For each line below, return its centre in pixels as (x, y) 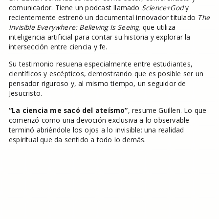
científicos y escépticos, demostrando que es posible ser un (106, 74)
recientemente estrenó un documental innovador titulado (103, 18)
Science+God (163, 8)
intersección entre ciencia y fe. (58, 47)
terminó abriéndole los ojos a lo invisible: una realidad (96, 130)
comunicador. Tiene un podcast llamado (75, 8)
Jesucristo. (25, 93)
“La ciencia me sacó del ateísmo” (68, 110)
